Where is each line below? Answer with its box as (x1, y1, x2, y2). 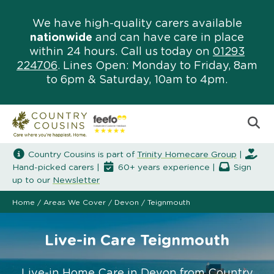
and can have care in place (92, 32, 244, 43)
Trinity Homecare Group (136, 150, 237, 159)
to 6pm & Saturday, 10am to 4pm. (46, 75, 228, 86)
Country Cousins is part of (25, 150, 137, 159)
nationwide (30, 32, 92, 43)
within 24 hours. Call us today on (29, 46, 213, 57)
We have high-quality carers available (32, 18, 242, 29)
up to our (12, 176, 53, 185)
